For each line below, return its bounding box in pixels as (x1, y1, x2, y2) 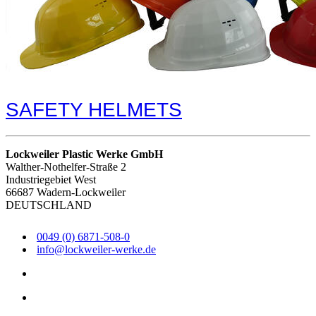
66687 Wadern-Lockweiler (6, 186, 126, 199)
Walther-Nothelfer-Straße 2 (6, 161, 126, 174)
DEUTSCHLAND (6, 199, 92, 212)
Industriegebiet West (6, 174, 96, 186)
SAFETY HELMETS (6, 99, 182, 121)
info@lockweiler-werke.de (37, 243, 156, 255)
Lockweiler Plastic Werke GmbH (6, 148, 163, 161)
